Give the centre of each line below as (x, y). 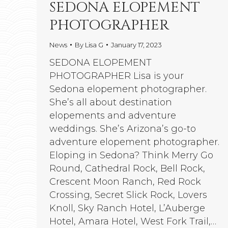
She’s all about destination (111, 102)
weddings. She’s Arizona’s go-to (123, 129)
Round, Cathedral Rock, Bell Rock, (127, 168)
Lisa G (94, 45)
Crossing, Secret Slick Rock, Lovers (128, 195)
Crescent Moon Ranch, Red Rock (125, 181)
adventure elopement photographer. (134, 142)
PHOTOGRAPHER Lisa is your (117, 76)
